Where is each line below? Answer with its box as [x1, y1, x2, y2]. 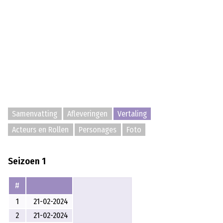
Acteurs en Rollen [12, 124, 69, 134]
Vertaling [117, 109, 147, 118]
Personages [79, 124, 117, 134]
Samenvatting [12, 109, 58, 118]
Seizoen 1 [8, 156, 46, 167]
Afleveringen [67, 109, 108, 118]
